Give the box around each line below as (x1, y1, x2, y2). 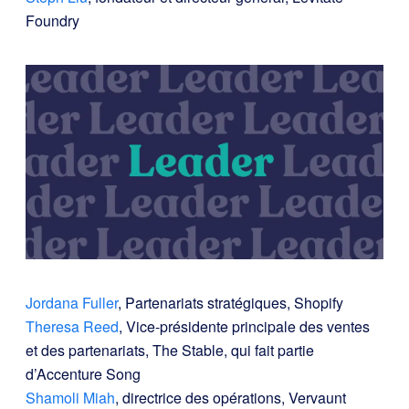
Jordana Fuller (26, 292, 118, 314)
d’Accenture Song (26, 363, 141, 385)
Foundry (26, 10, 79, 32)
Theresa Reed (26, 316, 119, 338)
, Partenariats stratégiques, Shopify (118, 292, 343, 314)
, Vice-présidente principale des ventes (119, 316, 370, 338)
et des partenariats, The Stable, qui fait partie (26, 340, 314, 362)
